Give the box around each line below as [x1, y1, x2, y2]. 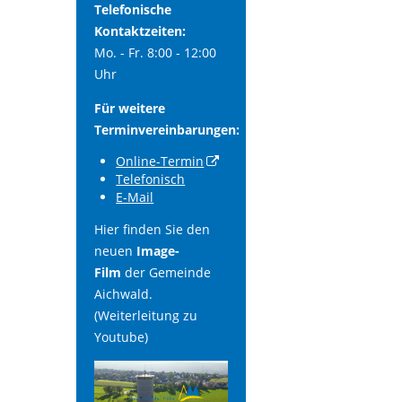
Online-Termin [116, 153, 205, 170]
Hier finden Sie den [93, 221, 210, 239]
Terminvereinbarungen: [93, 120, 240, 138]
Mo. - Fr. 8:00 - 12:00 [93, 44, 216, 62]
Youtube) [93, 328, 148, 346]
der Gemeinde [124, 264, 211, 282]
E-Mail [116, 188, 154, 206]
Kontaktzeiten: [93, 22, 186, 40]
